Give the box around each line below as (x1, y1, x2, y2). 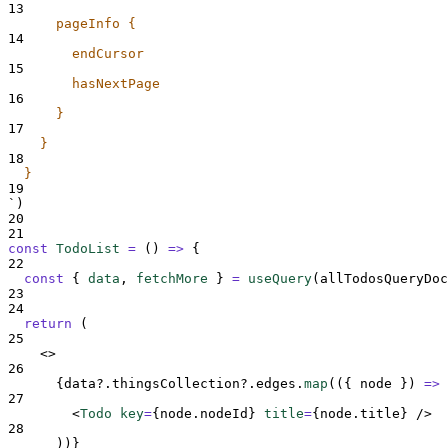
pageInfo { (8, 15, 136, 31)
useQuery (248, 270, 312, 286)
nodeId (200, 405, 248, 421)
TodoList (56, 240, 120, 256)
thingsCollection (112, 375, 240, 391)
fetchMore (136, 270, 208, 286)
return (24, 315, 72, 331)
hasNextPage (8, 75, 160, 91)
